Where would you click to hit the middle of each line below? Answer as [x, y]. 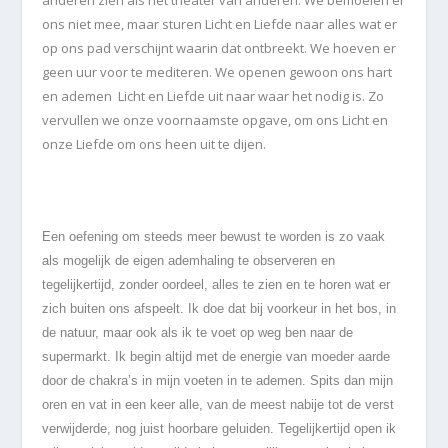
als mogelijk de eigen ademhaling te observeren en [189, 260]
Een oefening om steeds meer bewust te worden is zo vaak [214, 236]
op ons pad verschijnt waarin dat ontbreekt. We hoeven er [219, 48]
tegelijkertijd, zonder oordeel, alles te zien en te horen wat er [216, 284]
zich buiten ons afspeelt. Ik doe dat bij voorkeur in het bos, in [219, 308]
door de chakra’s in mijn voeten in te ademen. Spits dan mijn [218, 380]
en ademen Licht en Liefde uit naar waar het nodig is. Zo [213, 96]
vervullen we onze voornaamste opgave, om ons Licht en [215, 120]
